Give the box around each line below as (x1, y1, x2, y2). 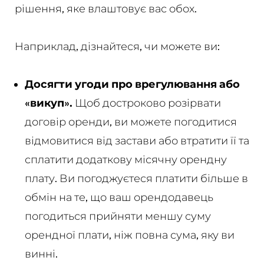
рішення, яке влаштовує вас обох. (14, 2, 197, 15)
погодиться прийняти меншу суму (24, 209, 211, 222)
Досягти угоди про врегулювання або (24, 77, 240, 90)
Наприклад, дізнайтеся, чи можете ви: (14, 39, 220, 52)
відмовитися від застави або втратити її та (24, 134, 249, 147)
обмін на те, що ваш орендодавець (24, 190, 213, 203)
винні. (24, 247, 58, 260)
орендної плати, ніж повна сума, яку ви (24, 228, 235, 241)
